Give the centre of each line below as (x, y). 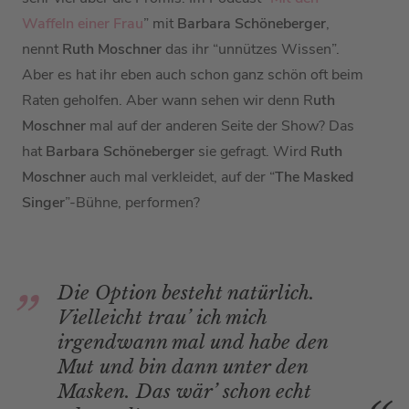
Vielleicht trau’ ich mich (162, 318)
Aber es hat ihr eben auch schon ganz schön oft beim (193, 75)
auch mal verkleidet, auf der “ (182, 178)
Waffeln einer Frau (83, 24)
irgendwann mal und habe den (193, 343)
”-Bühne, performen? (136, 203)
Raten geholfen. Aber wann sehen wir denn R (168, 101)
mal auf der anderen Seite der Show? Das (220, 126)
